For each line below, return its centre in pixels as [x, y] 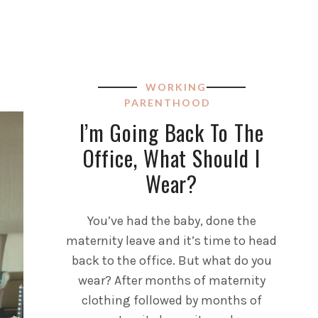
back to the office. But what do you [171, 260]
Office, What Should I [171, 158]
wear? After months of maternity [171, 280]
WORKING [176, 87]
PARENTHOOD [167, 102]
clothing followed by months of [171, 300]
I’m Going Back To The [171, 132]
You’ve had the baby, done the [171, 220]
